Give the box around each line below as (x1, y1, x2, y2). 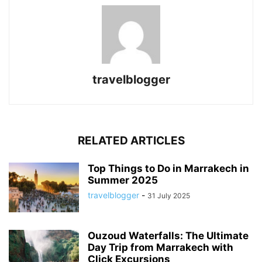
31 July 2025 (147, 191, 190, 201)
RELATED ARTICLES (77, 134, 185, 148)
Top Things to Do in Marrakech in (88, 163, 249, 175)
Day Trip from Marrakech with (88, 242, 233, 254)
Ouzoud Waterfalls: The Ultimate (88, 230, 249, 242)
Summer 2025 (88, 174, 158, 187)
